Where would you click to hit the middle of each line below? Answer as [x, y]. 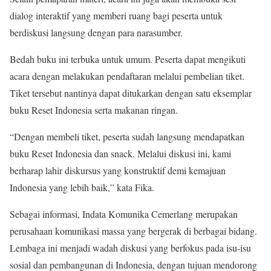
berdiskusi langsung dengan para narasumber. [96, 32]
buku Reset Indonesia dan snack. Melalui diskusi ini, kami [120, 153]
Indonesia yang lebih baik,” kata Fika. [82, 187]
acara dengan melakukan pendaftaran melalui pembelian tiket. [127, 76]
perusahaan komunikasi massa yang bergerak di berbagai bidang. [133, 231]
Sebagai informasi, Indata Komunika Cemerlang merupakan [124, 214]
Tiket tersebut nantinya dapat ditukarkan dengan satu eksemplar [131, 93]
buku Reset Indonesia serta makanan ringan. [94, 110]
